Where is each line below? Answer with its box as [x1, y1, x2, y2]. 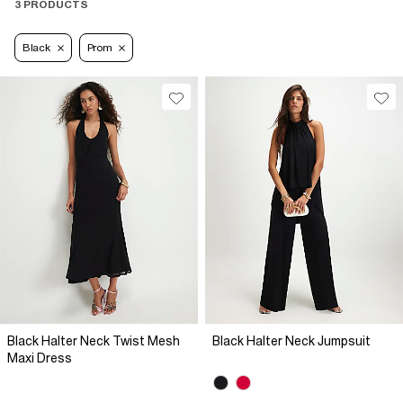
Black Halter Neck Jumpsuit [212, 334, 371, 349]
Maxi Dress [7, 351, 72, 366]
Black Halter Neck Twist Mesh [7, 334, 180, 349]
